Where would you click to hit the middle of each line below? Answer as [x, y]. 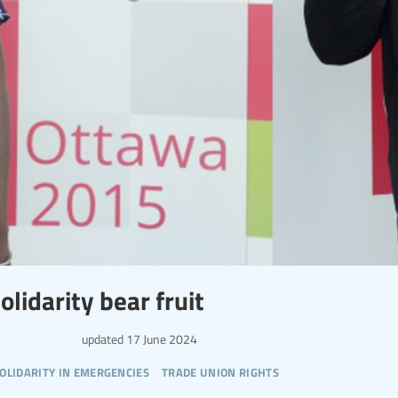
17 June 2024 [160, 339]
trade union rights [220, 370]
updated [103, 339]
